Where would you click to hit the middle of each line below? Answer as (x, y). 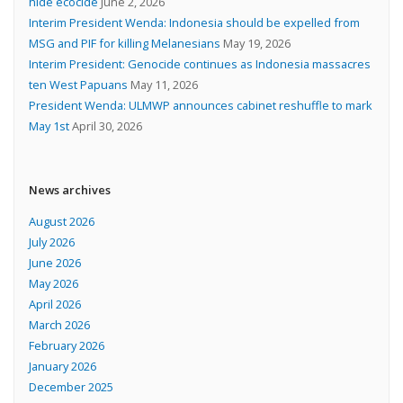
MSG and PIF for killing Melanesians (124, 44)
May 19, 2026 (256, 44)
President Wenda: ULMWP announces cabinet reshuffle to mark (200, 106)
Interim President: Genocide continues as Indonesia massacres (199, 64)
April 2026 (54, 304)
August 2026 (61, 221)
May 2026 (53, 283)
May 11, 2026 (164, 85)
